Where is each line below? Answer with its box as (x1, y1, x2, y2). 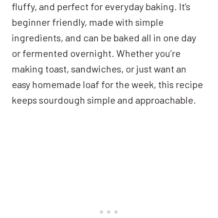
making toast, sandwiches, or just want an (12, 62, 186, 74)
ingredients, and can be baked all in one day (12, 31, 196, 43)
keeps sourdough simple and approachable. (12, 93, 196, 106)
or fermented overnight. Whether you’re (12, 47, 181, 59)
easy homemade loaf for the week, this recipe (12, 78, 203, 90)
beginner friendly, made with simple (12, 16, 163, 28)
